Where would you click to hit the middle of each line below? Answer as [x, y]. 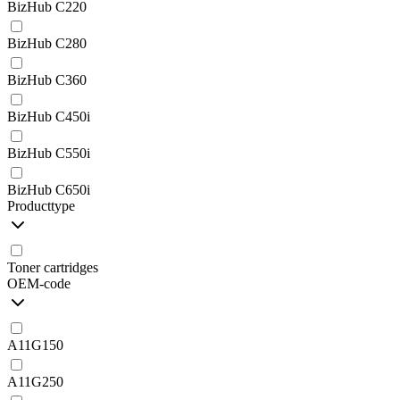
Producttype [41, 205]
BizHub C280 [47, 43]
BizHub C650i [49, 189]
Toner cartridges [53, 267]
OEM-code [39, 283]
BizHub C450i [49, 116]
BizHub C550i [49, 153]
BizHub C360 [47, 79]
